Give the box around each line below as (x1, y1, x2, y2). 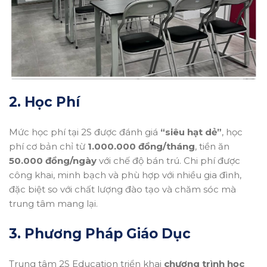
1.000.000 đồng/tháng (88, 141, 195, 153)
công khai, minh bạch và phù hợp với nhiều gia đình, (9, 169, 241, 181)
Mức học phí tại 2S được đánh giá (9, 126, 160, 138)
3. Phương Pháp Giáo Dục (9, 225, 191, 243)
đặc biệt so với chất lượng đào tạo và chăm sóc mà (9, 184, 236, 195)
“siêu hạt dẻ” (160, 126, 222, 138)
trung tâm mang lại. (9, 198, 98, 210)
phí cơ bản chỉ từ (9, 141, 88, 153)
